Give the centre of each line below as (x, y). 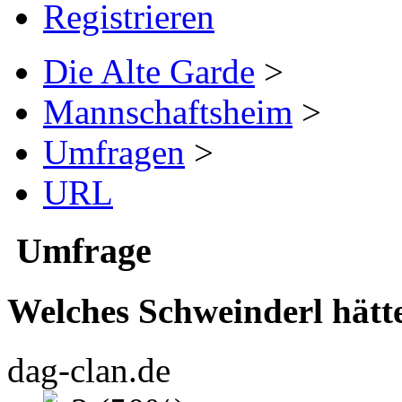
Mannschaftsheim (168, 111)
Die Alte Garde (149, 71)
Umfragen (114, 152)
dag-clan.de (89, 371)
